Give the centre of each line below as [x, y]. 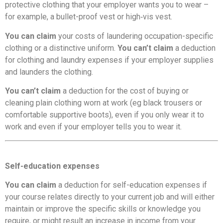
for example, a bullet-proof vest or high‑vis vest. [89, 17]
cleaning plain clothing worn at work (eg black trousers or [104, 103]
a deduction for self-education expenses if [133, 185]
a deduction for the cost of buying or [126, 91]
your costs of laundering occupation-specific [136, 36]
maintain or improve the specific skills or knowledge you [103, 209]
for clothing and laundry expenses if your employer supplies [109, 60]
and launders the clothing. [49, 72]
